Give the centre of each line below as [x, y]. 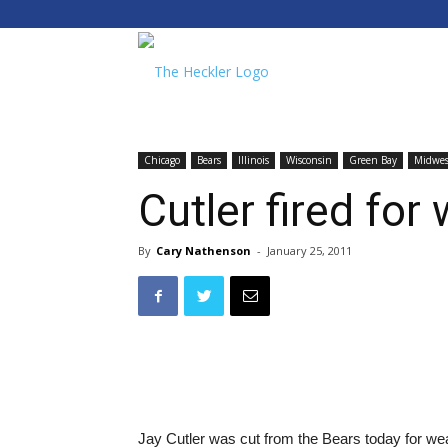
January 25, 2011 [309, 250]
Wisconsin [309, 160]
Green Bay [373, 160]
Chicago [162, 160]
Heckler [292, 146]
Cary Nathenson [203, 250]
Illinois [253, 160]
